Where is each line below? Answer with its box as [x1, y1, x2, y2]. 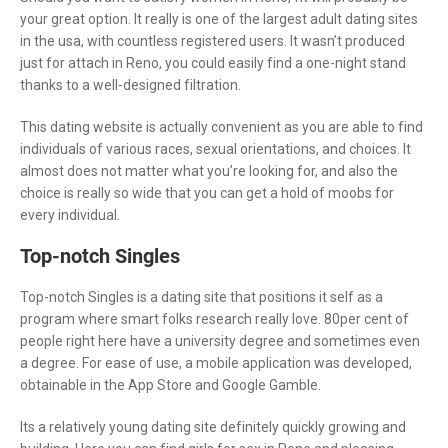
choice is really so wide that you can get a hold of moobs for [20, 184, 394, 201]
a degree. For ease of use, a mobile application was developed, [20, 354, 412, 371]
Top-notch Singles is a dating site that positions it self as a [20, 288, 383, 305]
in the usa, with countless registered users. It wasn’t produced [20, 32, 405, 49]
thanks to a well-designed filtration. [20, 76, 241, 93]
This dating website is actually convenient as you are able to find [20, 118, 423, 135]
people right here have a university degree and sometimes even [20, 332, 420, 349]
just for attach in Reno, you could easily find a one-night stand [20, 54, 406, 71]
